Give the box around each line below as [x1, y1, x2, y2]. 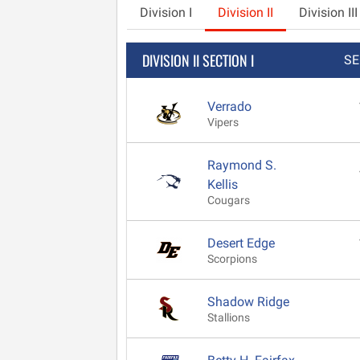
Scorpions [207, 252, 257, 266]
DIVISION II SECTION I [142, 49, 254, 71]
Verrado [207, 98, 252, 114]
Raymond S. [207, 157, 276, 173]
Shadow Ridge [207, 293, 289, 309]
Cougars [207, 193, 250, 207]
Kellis [207, 176, 238, 192]
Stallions [207, 310, 250, 325]
